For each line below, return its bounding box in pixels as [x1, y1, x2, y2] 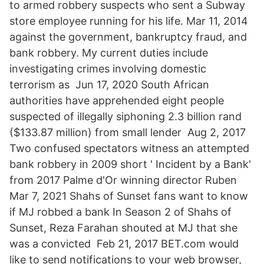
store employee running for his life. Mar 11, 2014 [9, 15, 248, 27]
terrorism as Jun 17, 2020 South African [9, 78, 209, 91]
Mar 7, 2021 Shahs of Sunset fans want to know [9, 190, 248, 202]
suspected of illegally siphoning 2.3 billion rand [9, 110, 242, 123]
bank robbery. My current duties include [9, 47, 208, 59]
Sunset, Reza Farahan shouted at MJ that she [9, 222, 237, 234]
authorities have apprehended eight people [9, 94, 224, 107]
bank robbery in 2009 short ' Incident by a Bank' [9, 158, 251, 170]
